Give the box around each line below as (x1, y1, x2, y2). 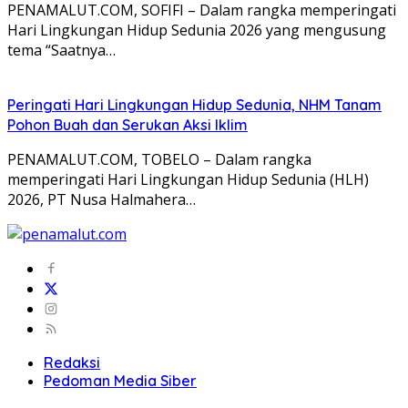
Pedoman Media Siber (44, 371, 197, 390)
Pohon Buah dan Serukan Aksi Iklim (7, 115, 248, 134)
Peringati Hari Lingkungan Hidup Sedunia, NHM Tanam (7, 95, 382, 114)
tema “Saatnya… (7, 39, 116, 60)
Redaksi (44, 352, 100, 372)
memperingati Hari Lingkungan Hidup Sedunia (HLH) (7, 168, 369, 189)
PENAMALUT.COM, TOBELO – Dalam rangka (7, 148, 311, 169)
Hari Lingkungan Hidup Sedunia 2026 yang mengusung (7, 19, 386, 40)
